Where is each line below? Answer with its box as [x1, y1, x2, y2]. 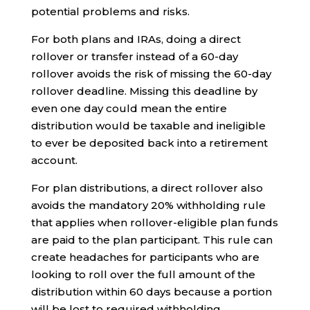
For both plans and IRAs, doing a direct [30, 33, 241, 46]
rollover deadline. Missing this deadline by [30, 84, 257, 98]
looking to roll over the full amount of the [30, 268, 255, 281]
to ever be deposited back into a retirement [30, 136, 268, 149]
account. [30, 154, 77, 167]
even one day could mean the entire [30, 102, 227, 115]
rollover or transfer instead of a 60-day [30, 50, 238, 63]
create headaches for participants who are [30, 250, 259, 264]
